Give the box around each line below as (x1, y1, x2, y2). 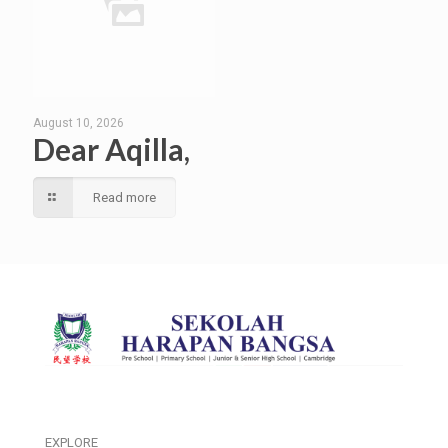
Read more (93, 190, 156, 205)
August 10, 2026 (33, 116, 124, 130)
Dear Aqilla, (33, 131, 190, 167)
